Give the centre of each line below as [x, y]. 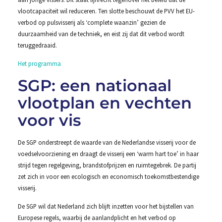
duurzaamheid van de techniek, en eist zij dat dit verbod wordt [101, 34]
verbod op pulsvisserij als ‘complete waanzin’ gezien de [91, 23]
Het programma [39, 64]
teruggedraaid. [37, 45]
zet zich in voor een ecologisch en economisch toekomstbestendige [108, 176]
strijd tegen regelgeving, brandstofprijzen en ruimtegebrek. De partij [107, 165]
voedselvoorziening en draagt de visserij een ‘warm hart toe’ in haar [108, 153]
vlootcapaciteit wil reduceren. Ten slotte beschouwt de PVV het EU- [106, 11]
